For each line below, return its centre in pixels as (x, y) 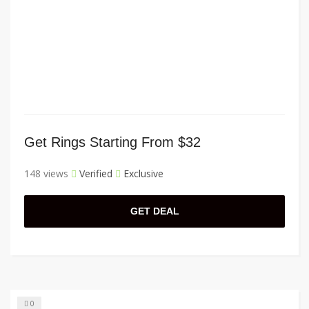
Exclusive (142, 174)
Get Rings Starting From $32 (112, 142)
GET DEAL (154, 211)
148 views (46, 174)
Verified (94, 174)
